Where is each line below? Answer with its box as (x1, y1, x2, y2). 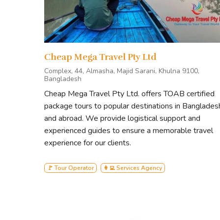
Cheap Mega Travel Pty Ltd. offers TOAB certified (44, 88, 215, 100)
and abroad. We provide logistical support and (44, 113, 200, 124)
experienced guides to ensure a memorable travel (44, 125, 213, 137)
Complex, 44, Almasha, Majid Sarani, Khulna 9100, (44, 66, 199, 76)
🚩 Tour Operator (47, 164, 94, 172)
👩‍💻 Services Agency (103, 164, 163, 172)
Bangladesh (44, 74, 82, 84)
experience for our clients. (44, 137, 131, 149)
